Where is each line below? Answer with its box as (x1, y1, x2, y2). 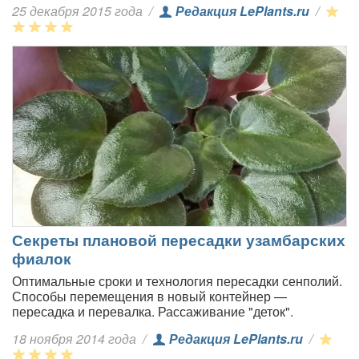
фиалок (12, 247, 71, 270)
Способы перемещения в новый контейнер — (12, 287, 287, 306)
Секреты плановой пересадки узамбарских (12, 228, 345, 252)
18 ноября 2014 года (12, 329, 139, 349)
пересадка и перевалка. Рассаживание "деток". (12, 302, 293, 321)
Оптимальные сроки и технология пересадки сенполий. (12, 272, 342, 291)
